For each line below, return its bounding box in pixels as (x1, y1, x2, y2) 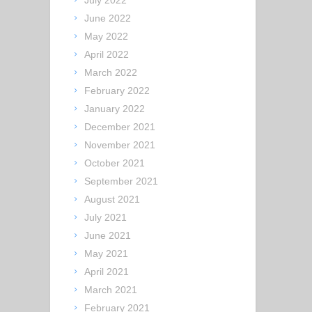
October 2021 (84, 157, 146, 169)
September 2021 (84, 175, 159, 187)
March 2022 (84, 67, 138, 79)
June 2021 (84, 230, 132, 242)
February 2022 (84, 85, 150, 97)
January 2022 (84, 103, 146, 115)
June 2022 (84, 13, 132, 24)
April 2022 (84, 49, 130, 61)
